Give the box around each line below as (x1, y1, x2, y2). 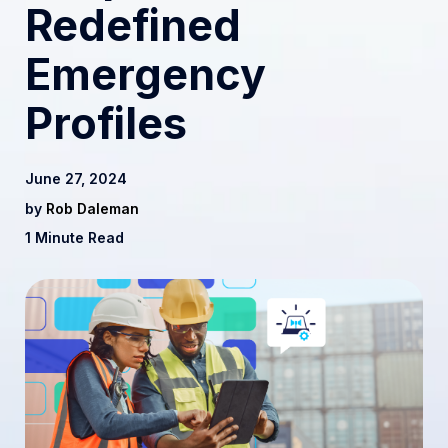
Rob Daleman (46, 200, 139, 218)
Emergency (25, 48, 266, 101)
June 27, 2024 (25, 170, 127, 188)
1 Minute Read (25, 229, 124, 247)
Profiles (25, 97, 187, 150)
